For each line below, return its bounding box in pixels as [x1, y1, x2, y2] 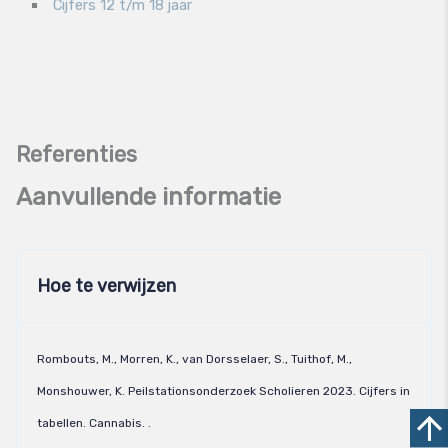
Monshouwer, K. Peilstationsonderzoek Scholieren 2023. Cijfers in [37, 384, 410, 399]
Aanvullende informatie [16, 183, 281, 212]
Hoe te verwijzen [37, 275, 176, 298]
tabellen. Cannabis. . [37, 416, 151, 431]
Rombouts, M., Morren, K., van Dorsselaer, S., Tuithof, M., [37, 352, 352, 367]
